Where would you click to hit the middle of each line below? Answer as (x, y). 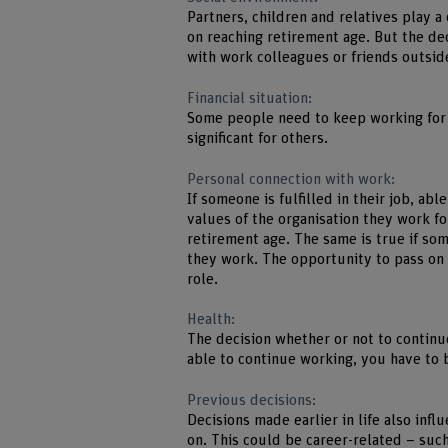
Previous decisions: (252, 401)
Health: (211, 320)
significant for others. (258, 138)
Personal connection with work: (291, 179)
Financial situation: (250, 98)
